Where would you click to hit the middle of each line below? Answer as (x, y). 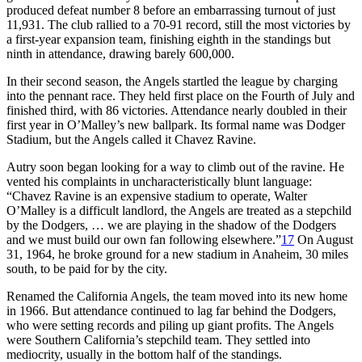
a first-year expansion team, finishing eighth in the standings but (168, 39)
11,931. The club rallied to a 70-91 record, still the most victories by (179, 24)
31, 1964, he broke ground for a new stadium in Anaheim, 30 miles (177, 254)
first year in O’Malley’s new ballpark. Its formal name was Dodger (176, 124)
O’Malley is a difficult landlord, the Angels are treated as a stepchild (179, 210)
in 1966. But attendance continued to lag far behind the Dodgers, (171, 310)
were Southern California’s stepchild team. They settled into (158, 339)
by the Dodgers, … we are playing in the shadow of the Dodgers (171, 225)
